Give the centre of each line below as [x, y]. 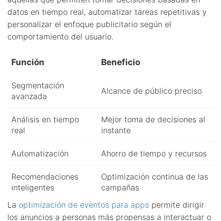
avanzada [29, 96]
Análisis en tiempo [45, 119]
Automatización [40, 153]
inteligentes [33, 187]
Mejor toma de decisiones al [153, 119]
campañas [120, 187]
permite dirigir [177, 204]
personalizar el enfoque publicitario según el [89, 24]
